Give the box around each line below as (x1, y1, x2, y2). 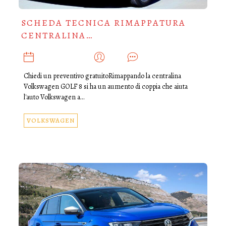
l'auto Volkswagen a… (23, 92, 84, 102)
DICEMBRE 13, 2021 (35, 53, 93, 62)
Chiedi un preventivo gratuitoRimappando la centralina (23, 71, 181, 81)
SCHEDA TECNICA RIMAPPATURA (21, 16, 186, 29)
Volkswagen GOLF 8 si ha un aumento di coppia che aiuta (23, 82, 188, 92)
